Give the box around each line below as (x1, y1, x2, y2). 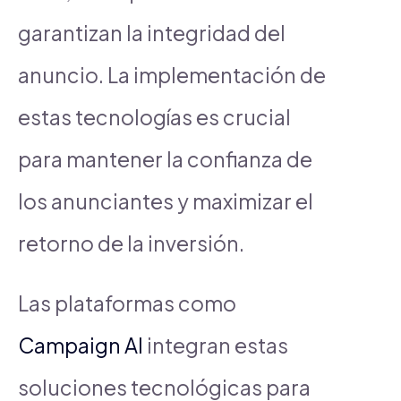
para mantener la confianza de (18, 145, 312, 172)
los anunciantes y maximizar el (18, 187, 313, 214)
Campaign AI (18, 331, 143, 358)
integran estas (143, 331, 288, 358)
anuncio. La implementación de (18, 61, 326, 88)
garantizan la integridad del (18, 19, 286, 46)
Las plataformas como (18, 289, 236, 316)
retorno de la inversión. (18, 229, 244, 256)
